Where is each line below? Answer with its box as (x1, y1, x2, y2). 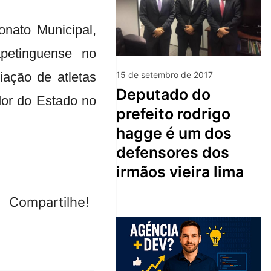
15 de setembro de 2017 (116, 69, 213, 80)
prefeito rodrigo (116, 104, 230, 123)
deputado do (116, 85, 127, 103)
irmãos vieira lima (116, 162, 244, 181)
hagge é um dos (116, 123, 232, 142)
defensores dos (116, 143, 229, 162)
